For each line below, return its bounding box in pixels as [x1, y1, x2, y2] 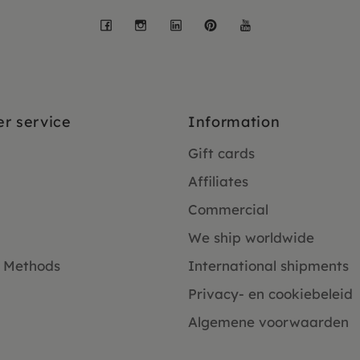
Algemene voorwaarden [188, 313, 349, 331]
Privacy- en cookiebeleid [188, 285, 353, 303]
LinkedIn [183, 7, 285, 37]
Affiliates [188, 173, 248, 190]
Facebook [113, 7, 227, 37]
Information [188, 112, 280, 132]
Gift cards [188, 145, 255, 162]
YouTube [252, 7, 350, 37]
